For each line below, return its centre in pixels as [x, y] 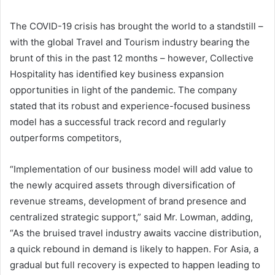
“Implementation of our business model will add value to [131, 169]
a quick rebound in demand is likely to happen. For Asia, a [134, 249]
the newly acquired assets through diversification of [122, 185]
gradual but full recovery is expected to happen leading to [135, 265]
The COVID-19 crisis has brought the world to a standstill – [137, 26]
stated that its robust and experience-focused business [130, 106]
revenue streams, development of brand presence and [128, 201]
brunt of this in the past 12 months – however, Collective [132, 58]
